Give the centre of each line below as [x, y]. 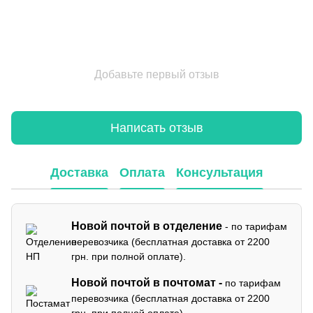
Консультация [219, 172]
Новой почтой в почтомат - [147, 283]
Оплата [142, 172]
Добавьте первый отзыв [156, 75]
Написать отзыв [156, 128]
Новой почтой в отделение [147, 226]
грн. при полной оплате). [129, 257]
